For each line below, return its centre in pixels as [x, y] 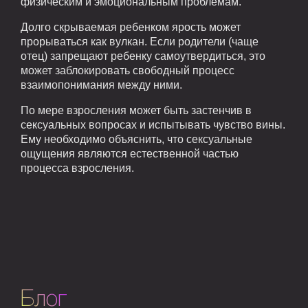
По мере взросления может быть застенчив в [136, 110]
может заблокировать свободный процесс [128, 70]
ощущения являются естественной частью [130, 153]
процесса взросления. [77, 168]
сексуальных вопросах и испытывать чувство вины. [153, 124]
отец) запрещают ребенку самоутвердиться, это [143, 56]
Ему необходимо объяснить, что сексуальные [136, 139]
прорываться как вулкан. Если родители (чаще [140, 41]
